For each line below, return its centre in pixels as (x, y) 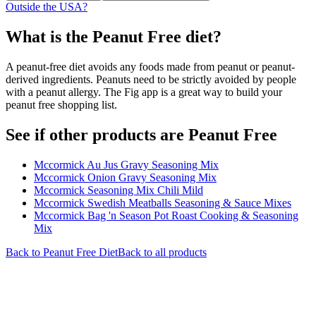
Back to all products (162, 252)
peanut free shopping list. (61, 104)
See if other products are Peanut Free (141, 134)
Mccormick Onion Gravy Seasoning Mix (125, 177)
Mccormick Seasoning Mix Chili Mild (119, 190)
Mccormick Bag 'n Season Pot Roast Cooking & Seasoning (166, 215)
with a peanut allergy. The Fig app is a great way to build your (144, 92)
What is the (49, 36)
